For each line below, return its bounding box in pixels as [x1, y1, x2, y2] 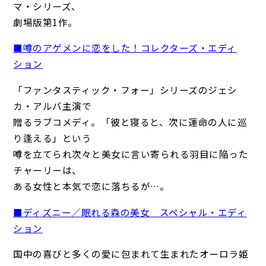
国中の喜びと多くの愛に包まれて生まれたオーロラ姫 [13, 247, 249, 261]
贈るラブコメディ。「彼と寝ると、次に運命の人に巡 [13, 115, 248, 128]
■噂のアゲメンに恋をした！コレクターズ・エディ [13, 41, 237, 55]
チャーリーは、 [13, 163, 82, 176]
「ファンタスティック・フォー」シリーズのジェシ [13, 83, 237, 96]
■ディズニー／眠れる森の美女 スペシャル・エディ [13, 205, 247, 218]
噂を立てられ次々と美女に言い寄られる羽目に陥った [13, 147, 249, 160]
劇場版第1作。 [13, 15, 78, 28]
